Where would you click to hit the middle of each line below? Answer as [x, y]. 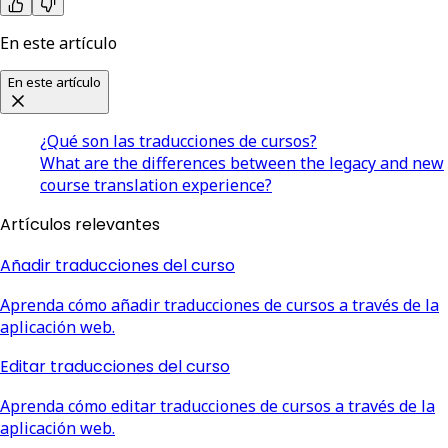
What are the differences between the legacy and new [242, 162]
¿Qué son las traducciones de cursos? [178, 140]
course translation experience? [156, 184]
